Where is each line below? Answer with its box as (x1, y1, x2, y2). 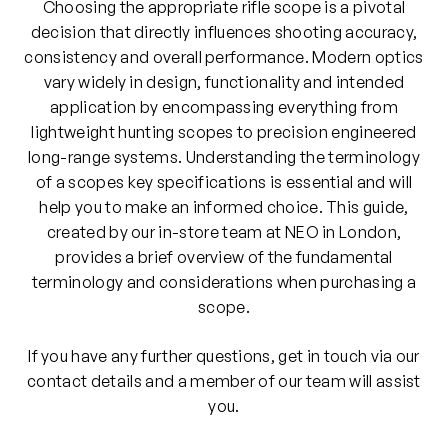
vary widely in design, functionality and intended (43, 72, 405, 93)
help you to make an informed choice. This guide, (39, 197, 409, 218)
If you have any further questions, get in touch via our (28, 346, 420, 367)
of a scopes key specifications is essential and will (35, 172, 413, 193)
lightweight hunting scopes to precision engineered (31, 122, 417, 143)
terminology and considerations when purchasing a (31, 272, 417, 293)
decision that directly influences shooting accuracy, (30, 22, 418, 43)
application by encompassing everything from (50, 97, 398, 118)
